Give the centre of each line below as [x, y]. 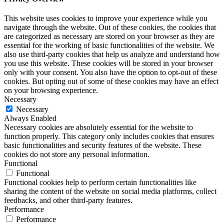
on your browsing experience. [51, 90]
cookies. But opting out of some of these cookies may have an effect [111, 81]
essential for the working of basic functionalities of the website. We [109, 45]
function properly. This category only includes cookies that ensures [109, 136]
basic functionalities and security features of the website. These [103, 145]
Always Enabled [30, 118]
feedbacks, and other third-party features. [68, 200]
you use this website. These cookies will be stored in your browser [108, 63]
